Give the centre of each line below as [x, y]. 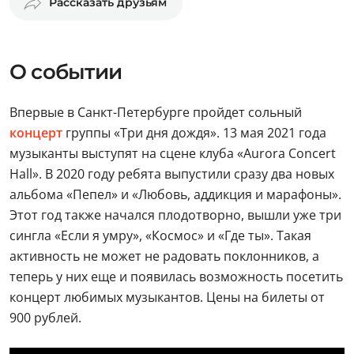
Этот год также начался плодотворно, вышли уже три [175, 215]
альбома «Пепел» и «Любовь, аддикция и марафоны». [175, 194]
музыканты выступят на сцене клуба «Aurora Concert [173, 153]
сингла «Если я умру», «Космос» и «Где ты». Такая [160, 235]
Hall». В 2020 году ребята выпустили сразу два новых [172, 174]
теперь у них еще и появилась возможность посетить [176, 277]
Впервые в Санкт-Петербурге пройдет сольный [156, 112]
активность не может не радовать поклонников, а [164, 256]
